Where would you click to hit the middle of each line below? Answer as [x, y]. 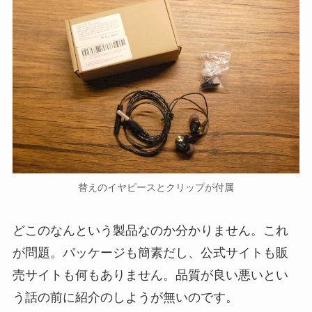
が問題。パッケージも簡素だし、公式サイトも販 [150, 253]
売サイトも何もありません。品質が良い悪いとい [150, 275]
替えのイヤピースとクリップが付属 [156, 188]
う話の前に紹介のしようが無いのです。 [125, 298]
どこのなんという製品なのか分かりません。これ [150, 231]
